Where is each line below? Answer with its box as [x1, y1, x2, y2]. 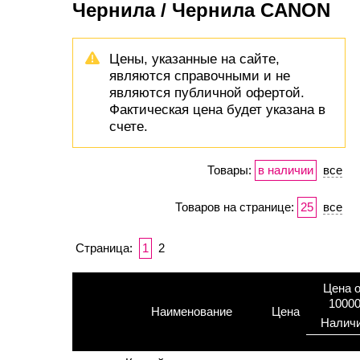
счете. [109, 118, 148, 134]
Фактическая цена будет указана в [109, 101, 325, 117]
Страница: [76, 241, 133, 255]
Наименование [151, 305, 232, 318]
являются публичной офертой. [109, 84, 305, 100]
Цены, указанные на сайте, [109, 51, 280, 67]
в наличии [258, 163, 313, 177]
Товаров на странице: [175, 200, 294, 214]
